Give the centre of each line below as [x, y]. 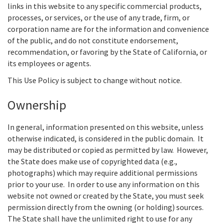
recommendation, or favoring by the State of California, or [107, 52]
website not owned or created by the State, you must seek [106, 196]
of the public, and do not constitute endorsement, [93, 41]
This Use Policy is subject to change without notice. [95, 80]
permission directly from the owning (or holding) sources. [106, 207]
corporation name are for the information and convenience [108, 29]
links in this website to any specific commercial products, [105, 6]
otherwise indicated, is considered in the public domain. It [106, 139]
